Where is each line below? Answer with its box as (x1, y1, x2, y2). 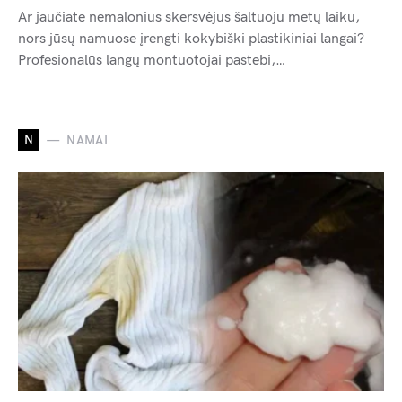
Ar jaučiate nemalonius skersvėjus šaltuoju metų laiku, (18, 9, 360, 27)
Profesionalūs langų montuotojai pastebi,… (18, 52, 285, 70)
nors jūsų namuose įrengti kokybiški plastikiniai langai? (18, 31, 364, 48)
